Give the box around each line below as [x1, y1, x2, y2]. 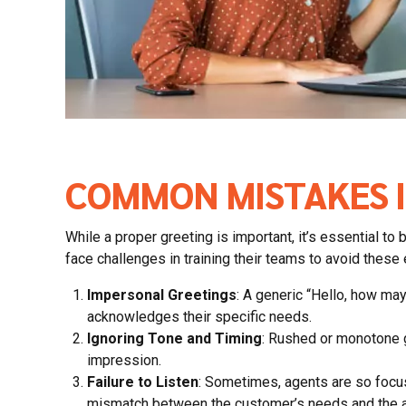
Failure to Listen [87, 372, 198, 391]
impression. [87, 351, 161, 369]
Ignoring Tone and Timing [87, 329, 262, 347]
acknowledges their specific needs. [87, 307, 312, 325]
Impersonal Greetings [87, 285, 237, 304]
